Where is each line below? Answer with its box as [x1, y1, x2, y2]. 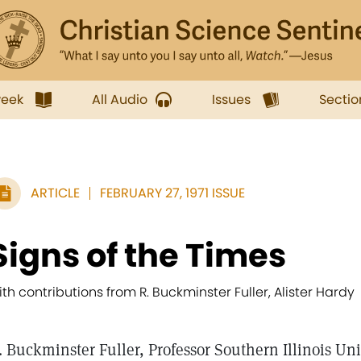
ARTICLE [31, 184, 80, 202]
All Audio [92, 90, 147, 109]
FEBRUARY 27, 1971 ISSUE [100, 184, 245, 202]
